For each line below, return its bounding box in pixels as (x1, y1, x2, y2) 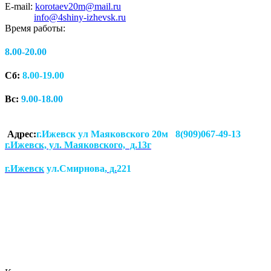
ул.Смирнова (44, 163, 105, 174)
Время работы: (5, 22, 65, 33)
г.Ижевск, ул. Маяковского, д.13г (5, 139, 151, 150)
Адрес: (5, 128, 36, 139)
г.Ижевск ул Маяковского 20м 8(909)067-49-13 (36, 128, 241, 139)
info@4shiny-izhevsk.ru (34, 11, 126, 22)
